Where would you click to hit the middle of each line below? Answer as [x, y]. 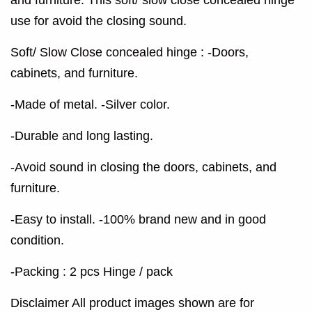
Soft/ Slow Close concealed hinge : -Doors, [130, 52]
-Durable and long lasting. [84, 135]
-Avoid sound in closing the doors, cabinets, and [143, 167]
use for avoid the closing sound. [100, 21]
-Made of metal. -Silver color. [92, 104]
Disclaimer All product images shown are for [132, 303]
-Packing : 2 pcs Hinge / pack [92, 271]
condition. [39, 240]
